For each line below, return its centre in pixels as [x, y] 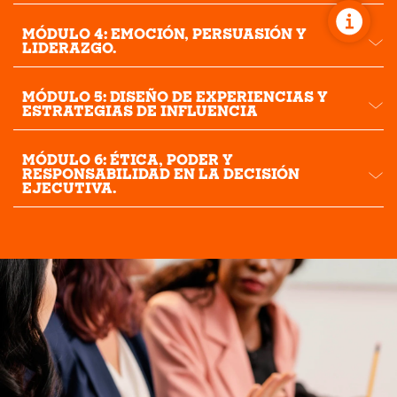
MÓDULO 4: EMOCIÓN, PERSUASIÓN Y [164, 36]
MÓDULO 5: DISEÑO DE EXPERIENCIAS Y [175, 99]
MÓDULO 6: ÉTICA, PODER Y [128, 162]
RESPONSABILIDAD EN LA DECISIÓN [161, 176]
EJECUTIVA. [69, 190]
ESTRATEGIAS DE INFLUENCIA [140, 113]
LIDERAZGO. [69, 50]
